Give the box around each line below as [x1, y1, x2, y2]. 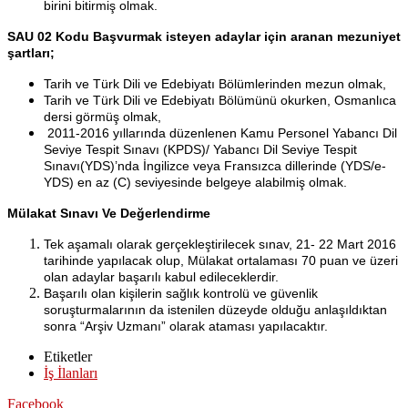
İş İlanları [44, 364, 97, 381]
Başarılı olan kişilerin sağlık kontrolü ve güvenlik [44, 285, 318, 301]
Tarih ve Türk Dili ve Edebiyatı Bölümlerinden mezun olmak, [44, 76, 386, 91]
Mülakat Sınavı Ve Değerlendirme [7, 205, 210, 220]
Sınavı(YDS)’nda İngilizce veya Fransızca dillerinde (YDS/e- [44, 158, 386, 173]
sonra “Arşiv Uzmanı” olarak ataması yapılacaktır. [44, 318, 328, 333]
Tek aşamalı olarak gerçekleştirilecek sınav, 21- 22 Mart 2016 [44, 236, 396, 251]
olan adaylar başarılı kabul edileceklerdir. [44, 269, 279, 284]
